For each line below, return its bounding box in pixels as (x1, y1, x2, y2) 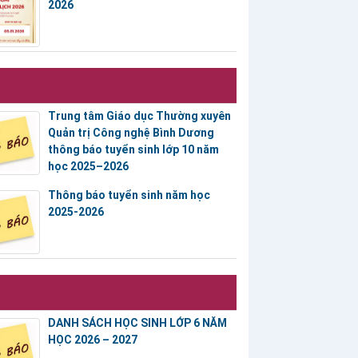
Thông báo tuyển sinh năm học (47, 189, 210, 202)
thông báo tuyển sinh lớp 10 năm (47, 143, 219, 157)
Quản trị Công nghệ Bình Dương (47, 126, 214, 140)
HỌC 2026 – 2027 (47, 333, 137, 347)
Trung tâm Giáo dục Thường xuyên (47, 109, 231, 123)
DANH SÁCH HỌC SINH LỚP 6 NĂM (47, 316, 227, 330)
